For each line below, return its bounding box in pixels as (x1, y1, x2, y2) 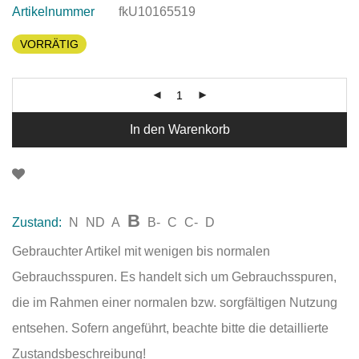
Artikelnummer (12, 5, 95, 19)
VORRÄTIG (20, 38, 79, 51)
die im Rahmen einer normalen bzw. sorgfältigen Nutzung (12, 296, 337, 310)
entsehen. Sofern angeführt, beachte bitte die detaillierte (12, 321, 329, 336)
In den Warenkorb (129, 123, 230, 137)
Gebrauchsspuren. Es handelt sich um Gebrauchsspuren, (12, 270, 337, 284)
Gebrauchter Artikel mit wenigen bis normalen (12, 244, 270, 259)
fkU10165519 (119, 5, 196, 19)
